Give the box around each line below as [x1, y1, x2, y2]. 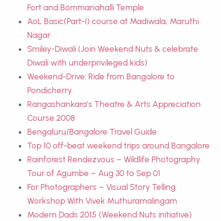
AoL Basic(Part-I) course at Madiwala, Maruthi [27, 16, 199, 27]
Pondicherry [27, 85, 72, 96]
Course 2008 [27, 113, 75, 123]
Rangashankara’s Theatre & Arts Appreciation [27, 99, 201, 110]
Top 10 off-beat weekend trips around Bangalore [27, 141, 210, 151]
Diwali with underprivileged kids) [27, 58, 147, 68]
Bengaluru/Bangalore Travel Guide [27, 127, 157, 137]
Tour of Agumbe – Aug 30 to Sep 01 [27, 168, 160, 179]
